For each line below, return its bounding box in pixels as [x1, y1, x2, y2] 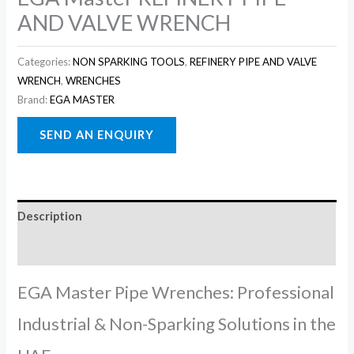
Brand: [17, 92, 51, 106]
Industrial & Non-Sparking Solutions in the [17, 313, 337, 335]
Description [17, 209, 83, 224]
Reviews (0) [17, 242, 81, 256]
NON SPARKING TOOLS [73, 55, 186, 68]
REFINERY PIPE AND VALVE [190, 55, 318, 68]
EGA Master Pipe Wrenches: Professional [17, 281, 335, 303]
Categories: [17, 55, 73, 68]
